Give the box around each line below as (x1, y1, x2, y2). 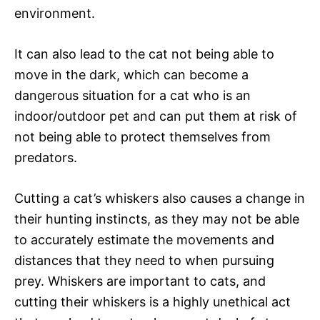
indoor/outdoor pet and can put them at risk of (14, 108, 297, 124)
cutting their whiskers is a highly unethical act (14, 294, 291, 309)
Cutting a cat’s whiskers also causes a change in (14, 190, 305, 206)
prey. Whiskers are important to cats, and (14, 273, 266, 289)
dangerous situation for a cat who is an (14, 87, 251, 103)
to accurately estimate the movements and (14, 231, 274, 247)
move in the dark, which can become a (14, 66, 249, 82)
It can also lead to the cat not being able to (14, 46, 274, 61)
